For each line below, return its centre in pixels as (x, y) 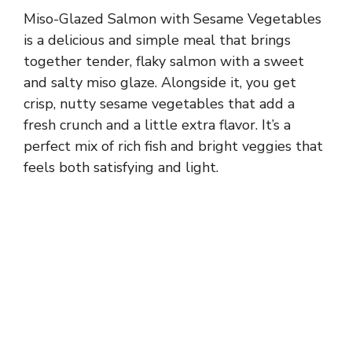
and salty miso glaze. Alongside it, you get (160, 82)
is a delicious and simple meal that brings (157, 40)
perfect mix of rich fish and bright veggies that (173, 146)
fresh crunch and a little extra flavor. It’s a (157, 125)
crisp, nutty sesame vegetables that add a (159, 103)
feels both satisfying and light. (121, 167)
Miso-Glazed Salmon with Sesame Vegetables (172, 18)
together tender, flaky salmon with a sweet (164, 61)
